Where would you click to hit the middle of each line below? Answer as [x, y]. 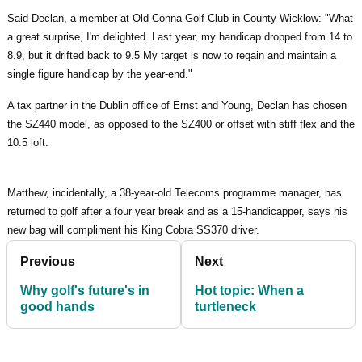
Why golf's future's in [85, 290]
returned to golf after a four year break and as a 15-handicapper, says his [177, 211]
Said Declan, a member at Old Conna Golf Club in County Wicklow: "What [180, 18]
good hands [57, 306]
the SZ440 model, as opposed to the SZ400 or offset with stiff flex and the [181, 124]
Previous [48, 261]
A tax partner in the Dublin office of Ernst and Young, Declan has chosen [177, 105]
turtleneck [225, 306]
